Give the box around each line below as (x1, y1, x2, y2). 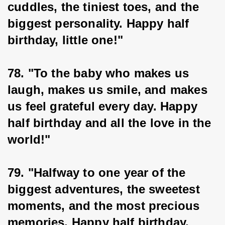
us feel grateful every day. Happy (8, 99, 201, 113)
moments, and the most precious (8, 199, 203, 212)
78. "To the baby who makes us (8, 66, 193, 80)
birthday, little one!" (8, 33, 123, 47)
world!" (8, 133, 51, 146)
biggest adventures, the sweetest (8, 182, 203, 196)
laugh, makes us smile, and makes (8, 83, 211, 96)
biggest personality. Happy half (8, 17, 193, 30)
